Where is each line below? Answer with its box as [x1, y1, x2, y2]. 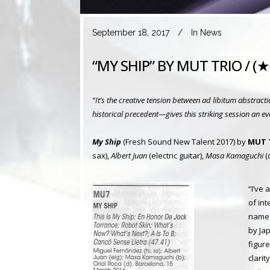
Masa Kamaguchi [206, 149, 263, 161]
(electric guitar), [147, 149, 206, 161]
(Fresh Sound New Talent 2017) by [121, 136, 248, 147]
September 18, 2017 [92, 27, 169, 37]
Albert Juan [111, 149, 147, 161]
